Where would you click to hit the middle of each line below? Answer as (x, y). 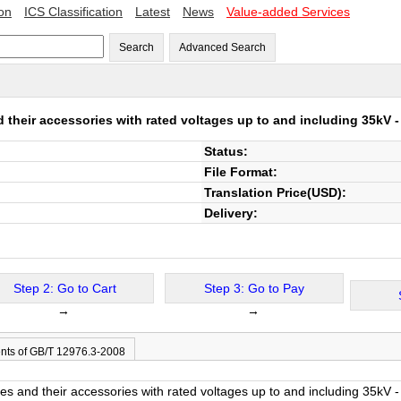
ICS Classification (73, 12)
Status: (226, 151)
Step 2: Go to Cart (64, 288)
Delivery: (231, 213)
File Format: (241, 172)
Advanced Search (222, 47)
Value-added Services (288, 12)
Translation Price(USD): (275, 192)
